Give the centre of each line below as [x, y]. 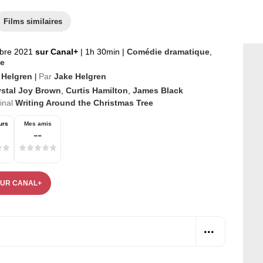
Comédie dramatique [168, 52]
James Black [158, 90]
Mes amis [38, 124]
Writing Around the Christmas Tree [84, 103]
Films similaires [33, 21]
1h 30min [102, 52]
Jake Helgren [80, 76]
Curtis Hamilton [97, 90]
